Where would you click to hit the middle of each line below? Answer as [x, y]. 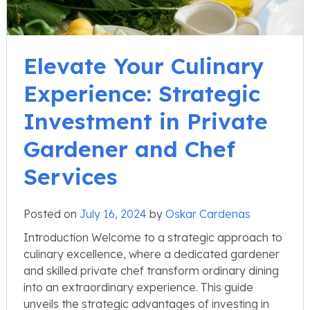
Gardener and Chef [129, 148]
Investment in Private [146, 121]
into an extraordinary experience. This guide [138, 287]
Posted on [52, 213]
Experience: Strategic [142, 93]
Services [71, 176]
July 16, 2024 [113, 213]
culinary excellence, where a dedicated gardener [152, 254]
